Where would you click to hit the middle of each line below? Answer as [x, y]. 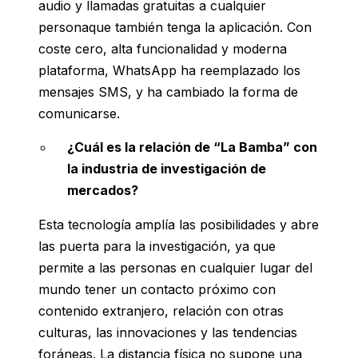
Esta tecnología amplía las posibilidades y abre [179, 225]
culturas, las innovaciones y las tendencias [168, 333]
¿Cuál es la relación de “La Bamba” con [192, 147]
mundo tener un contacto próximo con [157, 290]
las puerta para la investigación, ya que [157, 247]
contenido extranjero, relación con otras [161, 311]
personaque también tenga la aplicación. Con [175, 28]
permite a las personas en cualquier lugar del [175, 268]
